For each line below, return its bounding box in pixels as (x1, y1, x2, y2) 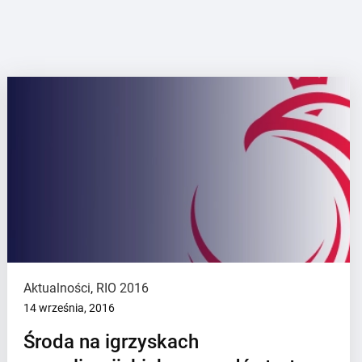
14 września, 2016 (23, 301, 116, 314)
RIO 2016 (96, 280, 149, 296)
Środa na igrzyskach (23, 330, 200, 353)
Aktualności (23, 280, 91, 296)
